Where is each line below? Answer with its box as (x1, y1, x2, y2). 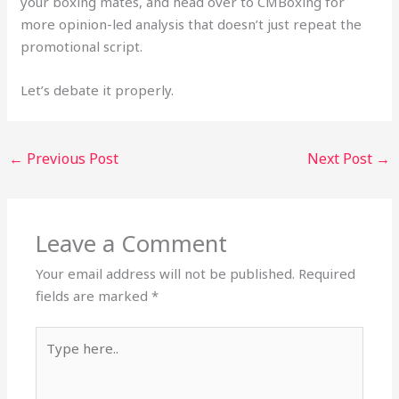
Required (298, 264, 356, 282)
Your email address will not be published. (36, 264, 296, 282)
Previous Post (23, 148, 119, 168)
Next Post (306, 148, 376, 168)
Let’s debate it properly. (20, 80, 175, 99)
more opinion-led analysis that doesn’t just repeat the (20, 14, 362, 33)
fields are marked (36, 286, 152, 305)
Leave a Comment (36, 227, 228, 259)
